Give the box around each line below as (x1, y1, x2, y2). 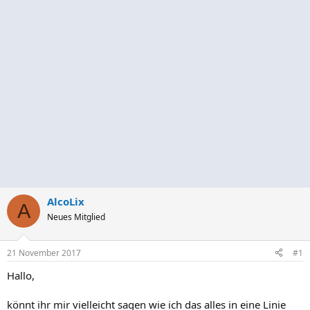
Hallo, (7, 268, 35, 282)
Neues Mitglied (47, 211, 105, 223)
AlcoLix (47, 194, 84, 208)
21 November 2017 (7, 246, 81, 259)
